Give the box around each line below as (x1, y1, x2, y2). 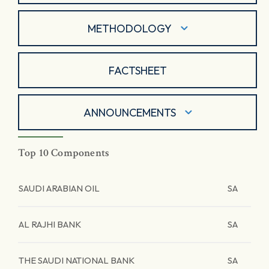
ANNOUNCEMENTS (83, 105, 176, 119)
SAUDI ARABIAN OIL (19, 183, 100, 194)
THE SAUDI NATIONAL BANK (19, 255, 134, 266)
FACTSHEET (108, 63, 167, 77)
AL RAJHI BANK (19, 219, 81, 230)
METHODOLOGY (87, 21, 172, 35)
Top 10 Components (18, 146, 110, 160)
